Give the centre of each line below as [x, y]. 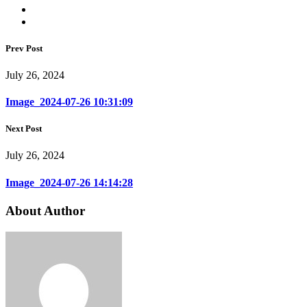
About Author [45, 210]
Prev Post [24, 48]
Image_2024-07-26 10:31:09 [69, 102]
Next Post [24, 129]
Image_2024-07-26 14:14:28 [69, 182]
